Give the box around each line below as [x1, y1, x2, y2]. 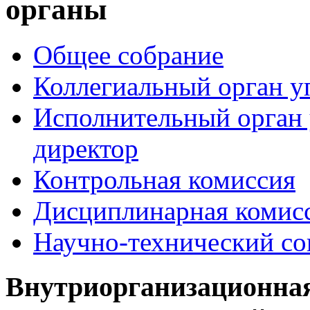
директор [33, 134, 138, 164]
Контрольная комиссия [33, 165, 295, 195]
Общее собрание [33, 40, 224, 71]
